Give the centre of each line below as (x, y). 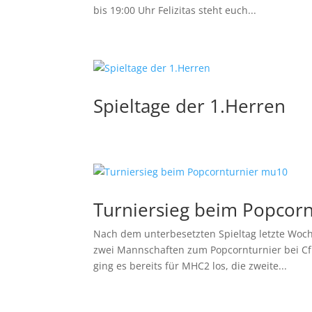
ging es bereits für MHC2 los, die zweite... (190, 265)
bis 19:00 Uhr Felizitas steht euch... (175, 10)
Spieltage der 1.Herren (190, 106)
